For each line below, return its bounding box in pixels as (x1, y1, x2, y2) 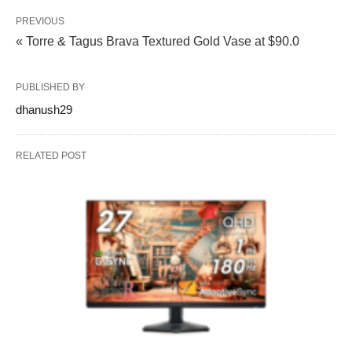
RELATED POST (16, 150, 86, 161)
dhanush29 (16, 103, 72, 116)
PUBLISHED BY (16, 82, 85, 93)
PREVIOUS (16, 16, 64, 27)
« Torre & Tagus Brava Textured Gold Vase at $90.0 (16, 35, 299, 48)
